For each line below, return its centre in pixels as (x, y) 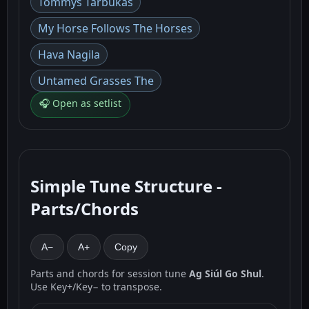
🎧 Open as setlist (80, 103)
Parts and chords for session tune (110, 274)
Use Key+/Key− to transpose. (96, 287)
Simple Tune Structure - (126, 186)
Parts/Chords (84, 209)
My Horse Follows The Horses (115, 29)
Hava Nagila (69, 55)
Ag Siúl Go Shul (225, 274)
